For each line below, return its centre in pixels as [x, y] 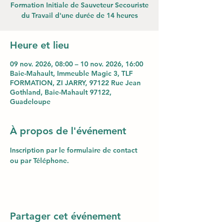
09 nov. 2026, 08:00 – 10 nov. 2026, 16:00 [77, 64]
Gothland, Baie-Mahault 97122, [61, 92]
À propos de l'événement [68, 131]
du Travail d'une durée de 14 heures [79, 15]
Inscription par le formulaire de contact [75, 150]
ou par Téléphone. [39, 161]
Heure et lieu [39, 45]
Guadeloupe [30, 102]
